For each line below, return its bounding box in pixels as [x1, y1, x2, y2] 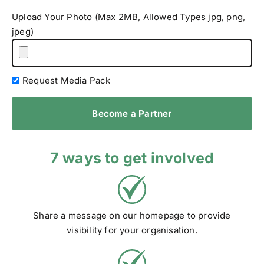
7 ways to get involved [49, 148, 214, 167]
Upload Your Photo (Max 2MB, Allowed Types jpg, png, [12, 11, 246, 22]
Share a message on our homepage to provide [33, 209, 231, 221]
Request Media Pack [22, 74, 111, 86]
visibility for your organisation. [67, 224, 197, 236]
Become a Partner [92, 107, 172, 119]
